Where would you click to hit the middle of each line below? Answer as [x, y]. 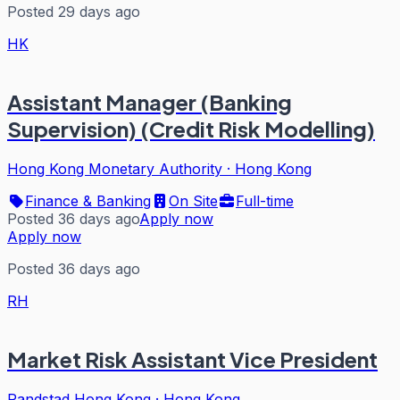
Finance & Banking [88, 200]
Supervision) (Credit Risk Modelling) [191, 128]
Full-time [265, 200]
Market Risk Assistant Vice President [192, 358]
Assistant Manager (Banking [150, 101]
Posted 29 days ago [74, 12]
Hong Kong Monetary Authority [115, 168]
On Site [193, 200]
